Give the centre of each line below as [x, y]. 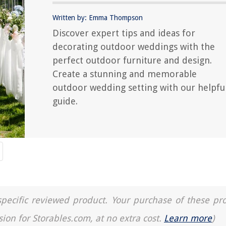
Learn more [188, 218]
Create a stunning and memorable [125, 74]
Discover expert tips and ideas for [124, 33]
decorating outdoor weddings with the [134, 46]
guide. [65, 101]
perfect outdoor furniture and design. [132, 60]
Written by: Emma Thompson [98, 17]
